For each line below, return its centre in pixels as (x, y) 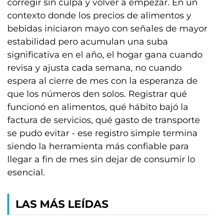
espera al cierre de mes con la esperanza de (102, 81)
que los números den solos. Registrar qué (97, 94)
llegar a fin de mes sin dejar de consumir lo (101, 159)
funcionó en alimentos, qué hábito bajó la (98, 107)
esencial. (26, 172)
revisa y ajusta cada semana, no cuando (94, 68)
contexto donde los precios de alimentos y (99, 15)
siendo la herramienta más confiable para (98, 146)
